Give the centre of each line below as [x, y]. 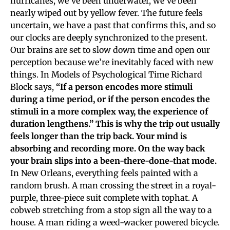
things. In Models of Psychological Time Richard [106, 74]
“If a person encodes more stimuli [124, 87]
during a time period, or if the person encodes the [110, 99]
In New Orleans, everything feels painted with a [104, 173]
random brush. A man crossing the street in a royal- [113, 185]
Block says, [33, 87]
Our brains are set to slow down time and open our [110, 50]
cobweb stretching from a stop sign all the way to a [111, 210]
